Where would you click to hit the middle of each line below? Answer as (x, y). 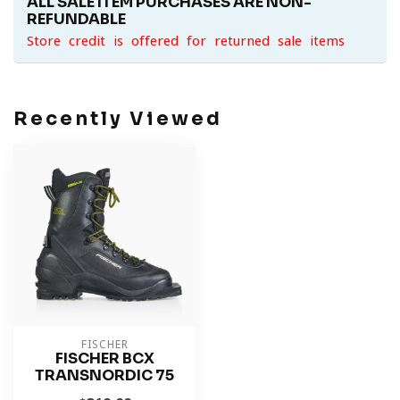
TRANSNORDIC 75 (104, 375)
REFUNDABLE (76, 19)
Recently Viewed (118, 119)
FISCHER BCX (104, 358)
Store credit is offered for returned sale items (186, 41)
